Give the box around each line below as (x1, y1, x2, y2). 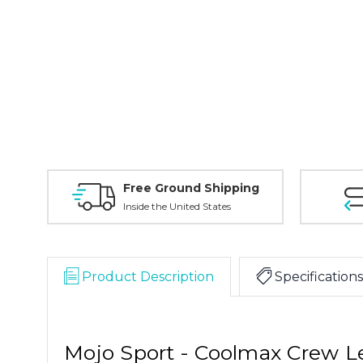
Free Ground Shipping (122, 180, 259, 195)
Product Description (82, 268, 214, 284)
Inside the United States (122, 199, 231, 212)
